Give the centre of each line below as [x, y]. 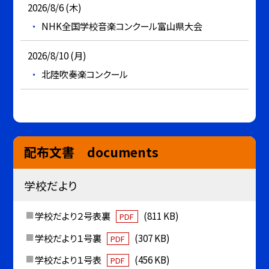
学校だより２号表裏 [73, 215]
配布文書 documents [91, 152]
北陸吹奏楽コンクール [84, 74]
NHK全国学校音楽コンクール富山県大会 [122, 26]
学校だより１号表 [69, 260]
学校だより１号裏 [69, 237]
